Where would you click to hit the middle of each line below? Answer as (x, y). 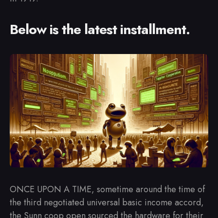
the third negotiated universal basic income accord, (107, 203)
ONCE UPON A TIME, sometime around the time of (107, 190)
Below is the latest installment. (100, 29)
